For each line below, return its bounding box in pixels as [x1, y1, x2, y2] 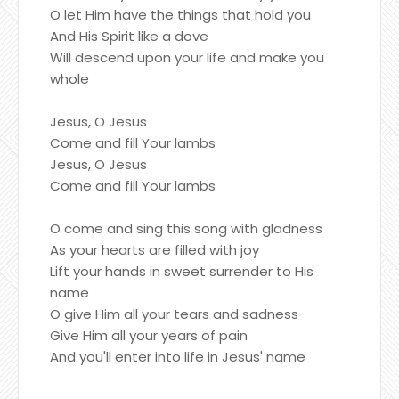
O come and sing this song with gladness [50, 218, 322, 238]
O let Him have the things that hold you [50, 4, 311, 24]
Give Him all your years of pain [50, 325, 248, 345]
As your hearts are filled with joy [50, 240, 259, 259]
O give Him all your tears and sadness [50, 304, 298, 323]
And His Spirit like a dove [50, 26, 208, 45]
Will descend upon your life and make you [50, 47, 324, 67]
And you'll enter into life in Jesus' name [50, 346, 305, 366]
